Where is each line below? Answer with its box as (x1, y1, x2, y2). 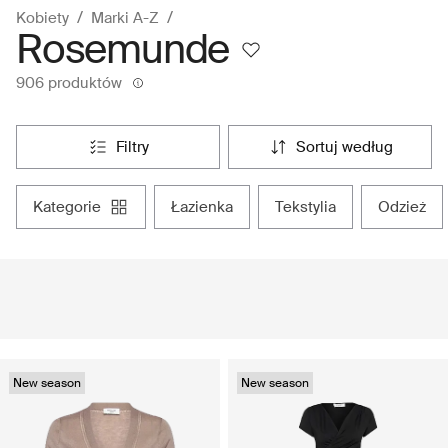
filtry (123, 136, 149, 157)
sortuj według (305, 136, 393, 157)
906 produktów (16, 72, 122, 93)
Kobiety (16, 7, 69, 28)
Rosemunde (16, 24, 230, 76)
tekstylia (283, 196, 336, 217)
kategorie (43, 196, 101, 217)
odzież (390, 196, 426, 217)
